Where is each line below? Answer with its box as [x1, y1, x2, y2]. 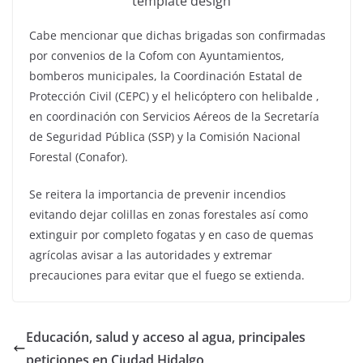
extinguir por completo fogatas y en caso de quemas [29, 227, 314, 243]
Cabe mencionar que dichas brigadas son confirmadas [29, 28, 326, 44]
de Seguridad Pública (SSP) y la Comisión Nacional [29, 129, 301, 145]
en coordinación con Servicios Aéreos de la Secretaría [29, 109, 319, 125]
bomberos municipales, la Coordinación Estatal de [29, 68, 302, 84]
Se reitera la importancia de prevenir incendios [29, 186, 286, 203]
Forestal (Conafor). [29, 149, 128, 165]
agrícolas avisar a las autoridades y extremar [29, 247, 272, 263]
